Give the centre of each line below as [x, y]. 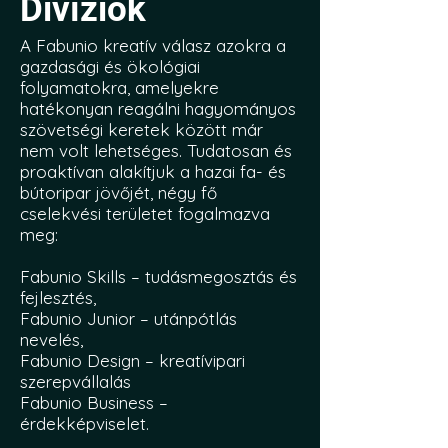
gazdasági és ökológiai [110, 66]
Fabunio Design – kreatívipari [132, 360]
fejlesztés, [58, 297]
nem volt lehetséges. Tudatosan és [156, 150]
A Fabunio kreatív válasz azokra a [153, 45]
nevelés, [51, 339]
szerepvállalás [75, 381]
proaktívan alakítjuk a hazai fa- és [153, 171]
